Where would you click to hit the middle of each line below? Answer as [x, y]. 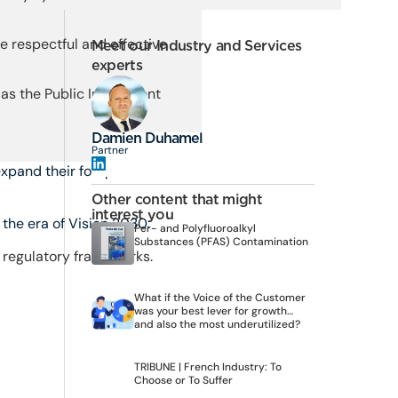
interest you [132, 215]
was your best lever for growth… [213, 311]
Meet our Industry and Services [196, 46]
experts [117, 65]
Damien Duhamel [147, 138]
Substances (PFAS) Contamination [221, 242]
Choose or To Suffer [183, 380]
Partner [109, 150]
